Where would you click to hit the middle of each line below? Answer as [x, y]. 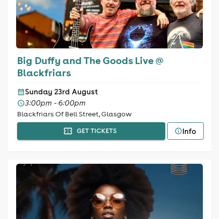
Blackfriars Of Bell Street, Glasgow [74, 114]
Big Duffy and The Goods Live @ [90, 60]
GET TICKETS [97, 131]
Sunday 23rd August [61, 92]
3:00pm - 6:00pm [55, 103]
